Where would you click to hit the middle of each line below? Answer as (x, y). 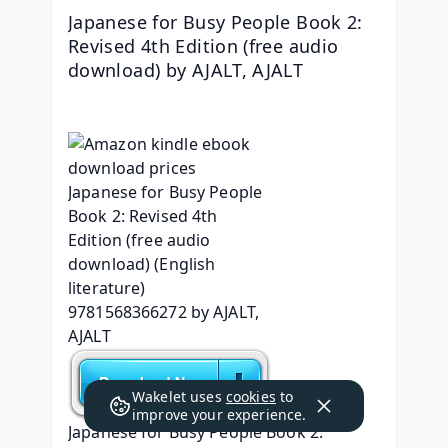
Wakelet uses (179, 396)
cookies (250, 396)
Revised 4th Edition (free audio (203, 46)
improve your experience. (219, 414)
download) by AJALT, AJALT (186, 70)
